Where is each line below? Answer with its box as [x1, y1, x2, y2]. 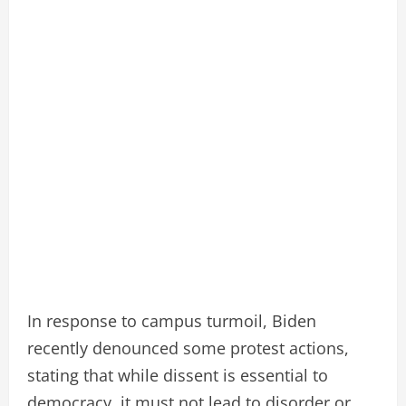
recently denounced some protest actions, [27, 336, 349, 359]
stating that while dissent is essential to [27, 363, 328, 386]
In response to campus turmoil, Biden [27, 309, 316, 332]
